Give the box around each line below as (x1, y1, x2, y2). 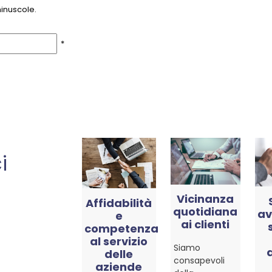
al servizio (90, 233, 148, 249)
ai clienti (181, 217, 230, 233)
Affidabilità (86, 195, 152, 211)
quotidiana (173, 204, 238, 220)
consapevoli (173, 254, 225, 267)
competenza (84, 220, 158, 236)
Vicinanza (177, 191, 234, 207)
